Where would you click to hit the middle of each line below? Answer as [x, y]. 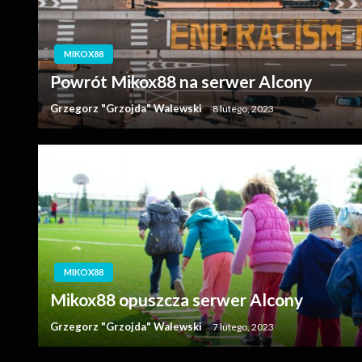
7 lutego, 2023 [243, 326]
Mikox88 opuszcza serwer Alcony [177, 299]
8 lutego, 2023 [243, 108]
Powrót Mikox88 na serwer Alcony [181, 81]
